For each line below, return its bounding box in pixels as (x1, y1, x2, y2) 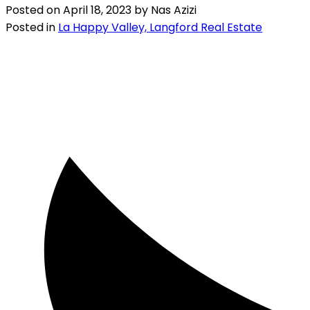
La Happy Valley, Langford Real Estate (58, 19, 262, 35)
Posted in (6, 19, 55, 35)
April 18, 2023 (63, 1, 131, 18)
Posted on (6, 1, 63, 18)
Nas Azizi (151, 1, 197, 18)
